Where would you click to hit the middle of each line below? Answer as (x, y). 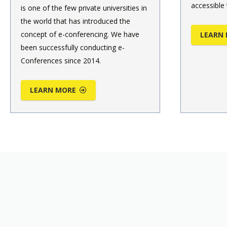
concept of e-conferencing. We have (80, 34)
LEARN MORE (53, 90)
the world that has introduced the (75, 21)
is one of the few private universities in (84, 8)
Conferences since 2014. (61, 60)
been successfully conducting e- (73, 47)
